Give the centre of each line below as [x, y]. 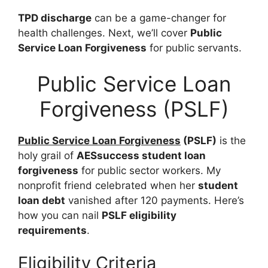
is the [231, 140]
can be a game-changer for [159, 18]
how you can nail [60, 215]
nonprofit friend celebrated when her [108, 185]
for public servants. [194, 48]
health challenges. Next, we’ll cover [104, 33]
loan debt [42, 200]
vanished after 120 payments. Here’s [155, 200]
